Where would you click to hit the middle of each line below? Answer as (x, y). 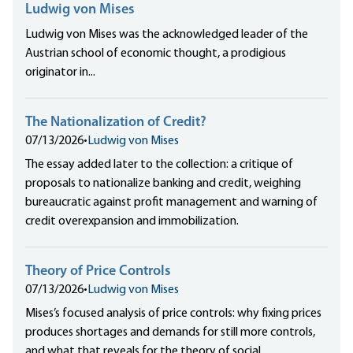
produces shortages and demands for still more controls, (170, 333)
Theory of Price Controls (98, 272)
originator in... (60, 73)
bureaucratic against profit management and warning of (171, 203)
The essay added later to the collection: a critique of (159, 165)
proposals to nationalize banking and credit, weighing (163, 184)
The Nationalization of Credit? (116, 123)
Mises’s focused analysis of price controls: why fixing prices (173, 314)
